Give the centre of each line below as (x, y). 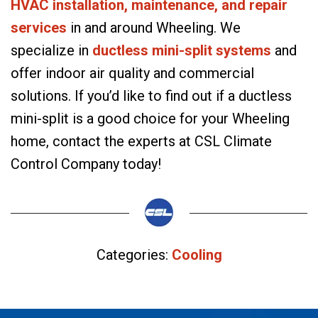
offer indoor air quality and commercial (132, 73)
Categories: (132, 255)
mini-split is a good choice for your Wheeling (150, 119)
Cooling (197, 255)
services (39, 28)
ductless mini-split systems (182, 51)
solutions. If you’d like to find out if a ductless (151, 96)
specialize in (51, 51)
